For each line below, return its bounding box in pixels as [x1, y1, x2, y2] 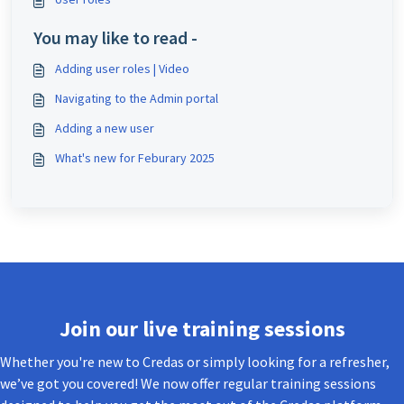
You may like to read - [33, 26, 197, 50]
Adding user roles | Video [55, 60, 189, 78]
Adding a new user [55, 120, 154, 137]
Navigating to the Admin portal [55, 90, 218, 107]
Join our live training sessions [59, 315, 345, 344]
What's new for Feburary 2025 [55, 150, 215, 167]
